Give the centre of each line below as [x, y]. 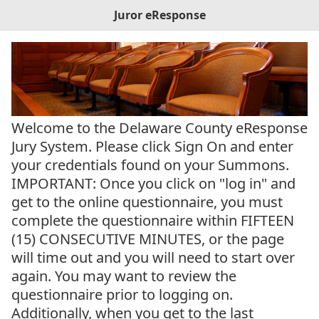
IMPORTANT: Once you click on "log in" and [153, 183]
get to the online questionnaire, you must [147, 202]
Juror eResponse [159, 15]
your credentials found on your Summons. [150, 164]
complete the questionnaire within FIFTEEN [153, 220]
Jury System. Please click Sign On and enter [152, 146]
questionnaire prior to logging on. [122, 294]
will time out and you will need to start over [153, 257]
